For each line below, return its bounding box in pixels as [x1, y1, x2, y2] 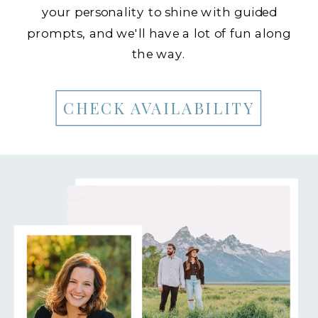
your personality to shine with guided [41, 4, 277, 20]
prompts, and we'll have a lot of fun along [27, 26, 291, 41]
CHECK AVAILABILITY [63, 97, 254, 119]
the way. [131, 46, 187, 62]
